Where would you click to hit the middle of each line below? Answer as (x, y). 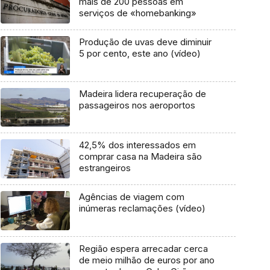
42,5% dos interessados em (137, 145)
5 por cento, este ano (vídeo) (140, 54)
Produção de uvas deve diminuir (145, 42)
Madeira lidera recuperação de (142, 93)
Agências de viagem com (131, 197)
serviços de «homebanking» (137, 13)
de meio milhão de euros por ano (146, 260)
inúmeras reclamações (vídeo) (142, 209)
